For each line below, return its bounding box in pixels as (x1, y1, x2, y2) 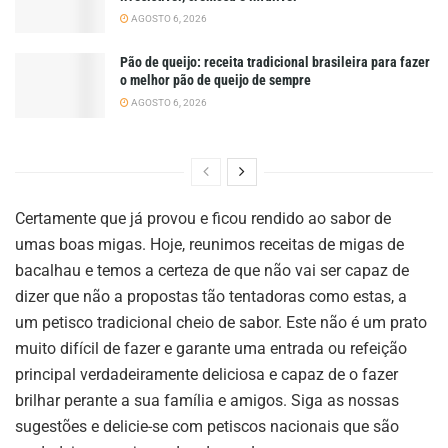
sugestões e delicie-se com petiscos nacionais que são (15, 416, 399, 436)
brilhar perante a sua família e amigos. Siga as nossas (15, 390, 399, 410)
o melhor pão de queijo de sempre (120, 72, 311, 89)
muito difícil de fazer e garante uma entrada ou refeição (15, 338, 407, 358)
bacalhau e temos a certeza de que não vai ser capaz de (15, 260, 409, 280)
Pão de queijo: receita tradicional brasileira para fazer (120, 54, 430, 71)
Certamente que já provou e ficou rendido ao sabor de (15, 208, 391, 228)
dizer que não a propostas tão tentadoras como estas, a (15, 286, 407, 306)
